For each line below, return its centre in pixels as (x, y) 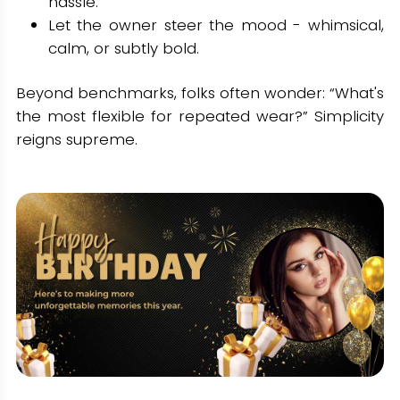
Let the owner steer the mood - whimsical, (216, 25)
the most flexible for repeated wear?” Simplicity (200, 116)
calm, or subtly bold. (123, 48)
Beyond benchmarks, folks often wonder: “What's (200, 92)
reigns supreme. (76, 139)
